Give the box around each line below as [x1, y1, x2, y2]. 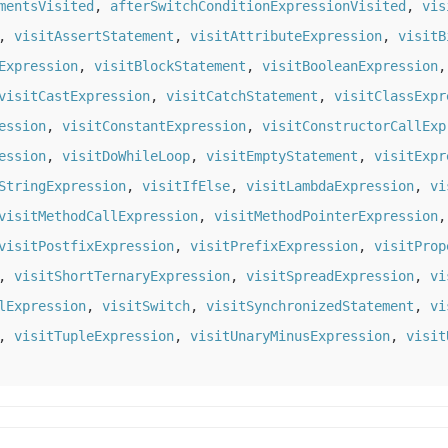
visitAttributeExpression [190, 28, 382, 45]
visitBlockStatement [94, 58, 246, 75]
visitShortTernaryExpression [14, 268, 230, 285]
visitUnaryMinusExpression [190, 328, 390, 345]
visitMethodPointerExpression [214, 208, 438, 225]
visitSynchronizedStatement [206, 298, 414, 315]
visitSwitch [102, 298, 190, 315]
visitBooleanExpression [262, 58, 438, 75]
